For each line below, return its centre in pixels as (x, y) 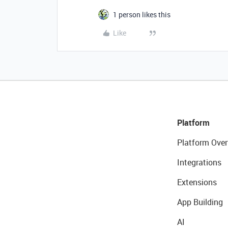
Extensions (197, 182)
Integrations (199, 162)
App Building (200, 202)
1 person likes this (142, 15)
